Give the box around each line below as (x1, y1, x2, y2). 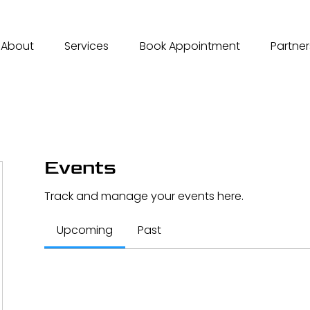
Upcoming (57, 222, 113, 238)
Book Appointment (139, 38, 240, 54)
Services (64, 38, 109, 54)
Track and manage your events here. (44, 188, 244, 204)
